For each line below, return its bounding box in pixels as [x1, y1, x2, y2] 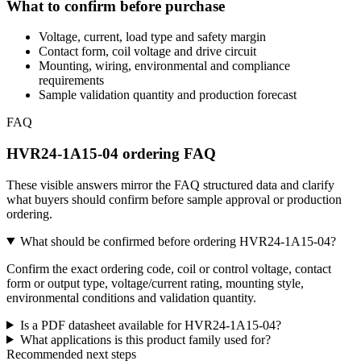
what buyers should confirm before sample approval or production [6, 192, 342, 206]
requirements [39, 73, 104, 88]
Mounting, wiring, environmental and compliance [39, 59, 290, 73]
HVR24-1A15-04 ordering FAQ [6, 144, 216, 162]
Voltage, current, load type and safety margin [39, 30, 266, 44]
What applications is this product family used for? [19, 332, 271, 346]
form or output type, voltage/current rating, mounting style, [6, 276, 304, 290]
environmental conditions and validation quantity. [6, 290, 256, 305]
